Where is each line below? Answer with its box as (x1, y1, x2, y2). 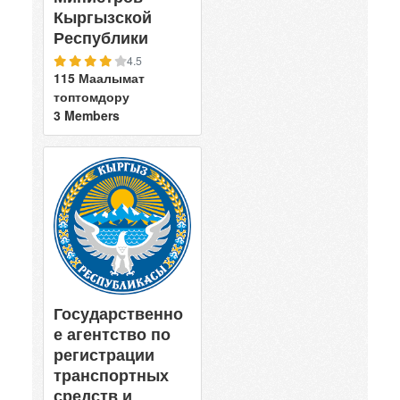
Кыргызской (54, 4, 152, 29)
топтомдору (54, 87, 129, 105)
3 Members (54, 105, 120, 124)
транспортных (54, 362, 169, 387)
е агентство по (54, 321, 171, 346)
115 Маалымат (54, 68, 145, 87)
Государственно (54, 301, 183, 325)
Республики (54, 25, 148, 49)
